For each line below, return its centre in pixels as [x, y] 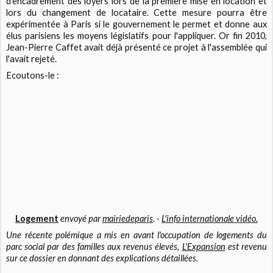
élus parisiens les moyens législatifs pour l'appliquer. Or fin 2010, [136, 36]
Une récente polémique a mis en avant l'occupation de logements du [136, 235]
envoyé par [81, 218]
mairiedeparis [128, 218]
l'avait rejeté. [32, 59]
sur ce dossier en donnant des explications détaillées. [102, 258]
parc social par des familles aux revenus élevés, [94, 246]
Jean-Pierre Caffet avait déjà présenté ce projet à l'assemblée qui [136, 48]
